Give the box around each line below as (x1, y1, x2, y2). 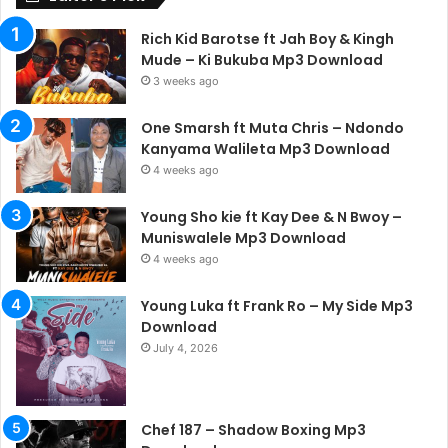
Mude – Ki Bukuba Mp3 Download (141, 50, 383, 71)
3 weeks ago (153, 74, 219, 89)
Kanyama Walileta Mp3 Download (141, 139, 390, 160)
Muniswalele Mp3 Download (141, 228, 346, 249)
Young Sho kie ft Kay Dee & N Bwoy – (141, 207, 402, 228)
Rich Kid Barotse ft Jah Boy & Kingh (141, 29, 394, 50)
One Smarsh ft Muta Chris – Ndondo (141, 118, 404, 139)
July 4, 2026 (153, 341, 218, 356)
